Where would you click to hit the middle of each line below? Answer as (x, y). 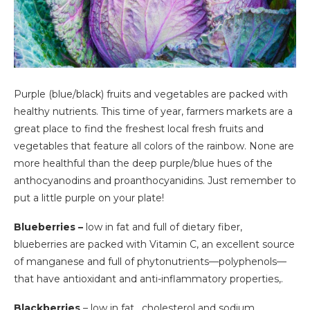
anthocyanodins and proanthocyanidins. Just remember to (155, 181)
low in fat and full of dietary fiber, (163, 227)
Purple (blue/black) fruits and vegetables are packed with (151, 94)
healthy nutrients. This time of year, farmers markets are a (153, 112)
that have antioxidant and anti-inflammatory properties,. (148, 279)
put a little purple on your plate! (89, 198)
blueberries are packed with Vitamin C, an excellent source (154, 245)
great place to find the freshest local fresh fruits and (139, 129)
